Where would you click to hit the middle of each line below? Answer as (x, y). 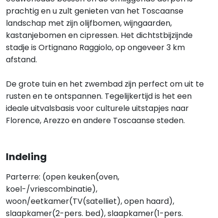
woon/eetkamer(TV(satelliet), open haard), (90, 201)
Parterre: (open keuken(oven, (63, 177)
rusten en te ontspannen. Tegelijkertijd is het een (99, 96)
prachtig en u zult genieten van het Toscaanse (95, 11)
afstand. (21, 60)
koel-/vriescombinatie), (52, 189)
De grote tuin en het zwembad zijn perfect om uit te (105, 84)
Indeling (26, 157)
